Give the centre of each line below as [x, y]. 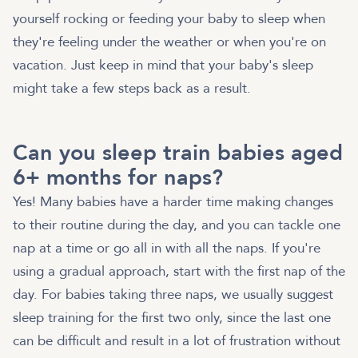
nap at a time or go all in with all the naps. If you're [167, 248]
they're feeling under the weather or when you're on [169, 42]
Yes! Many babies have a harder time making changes [173, 201]
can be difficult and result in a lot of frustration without [177, 340]
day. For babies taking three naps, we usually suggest [173, 294]
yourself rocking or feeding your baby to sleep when [169, 18]
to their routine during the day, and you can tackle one [177, 225]
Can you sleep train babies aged [178, 153]
